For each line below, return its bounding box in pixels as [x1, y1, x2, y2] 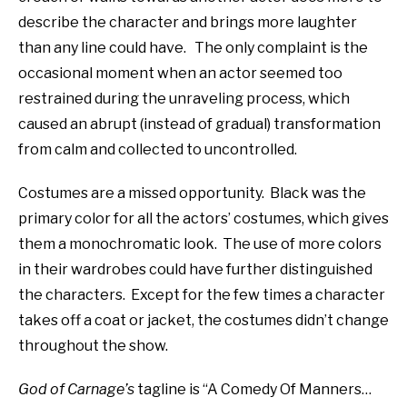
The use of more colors [223, 234, 382, 253]
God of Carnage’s [18, 380, 134, 398]
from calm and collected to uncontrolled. [18, 140, 300, 158]
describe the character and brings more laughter [18, 13, 357, 31]
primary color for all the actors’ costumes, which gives [18, 209, 389, 227]
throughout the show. [18, 336, 168, 354]
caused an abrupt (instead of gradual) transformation [18, 114, 381, 133]
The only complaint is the [194, 38, 368, 56]
